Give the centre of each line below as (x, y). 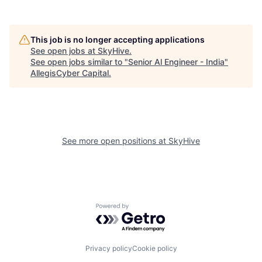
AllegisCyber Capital (70, 73)
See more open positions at (115, 141)
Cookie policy (154, 248)
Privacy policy (108, 248)
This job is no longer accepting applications (118, 39)
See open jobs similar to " (79, 62)
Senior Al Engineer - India (176, 62)
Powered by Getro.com (147, 209)
